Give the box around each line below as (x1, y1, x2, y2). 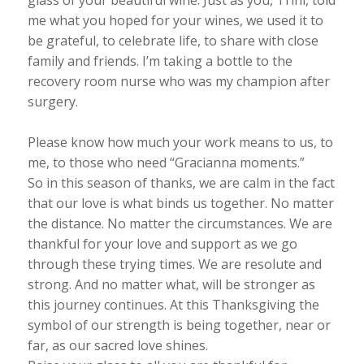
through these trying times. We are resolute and (27, 255, 322, 273)
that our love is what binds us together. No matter (27, 194, 334, 212)
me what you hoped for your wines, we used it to (27, 11, 323, 29)
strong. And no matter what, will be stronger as (27, 275, 315, 293)
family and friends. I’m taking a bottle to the (27, 52, 292, 70)
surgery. (27, 93, 78, 110)
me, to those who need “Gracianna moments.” (27, 154, 305, 171)
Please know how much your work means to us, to (27, 133, 333, 151)
